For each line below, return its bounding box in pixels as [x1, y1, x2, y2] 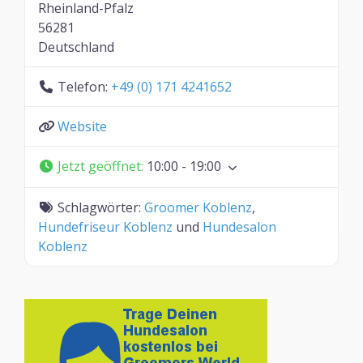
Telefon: [58, 77, 111, 96]
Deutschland [38, 37, 114, 56]
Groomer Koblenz [144, 198, 252, 216]
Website [58, 117, 107, 135]
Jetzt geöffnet [58, 156, 141, 175]
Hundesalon [203, 217, 276, 236]
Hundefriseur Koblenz [38, 217, 173, 236]
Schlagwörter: [58, 198, 144, 216]
